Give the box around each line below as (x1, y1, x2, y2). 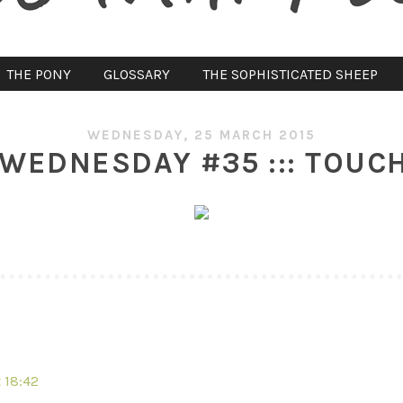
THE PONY (5, 65, 71, 83)
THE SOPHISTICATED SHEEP (201, 65, 378, 83)
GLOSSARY (103, 65, 170, 83)
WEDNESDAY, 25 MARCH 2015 (87, 127, 316, 144)
